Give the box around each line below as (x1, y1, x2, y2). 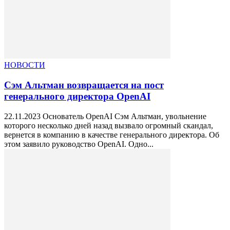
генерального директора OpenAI (4, 90, 150, 102)
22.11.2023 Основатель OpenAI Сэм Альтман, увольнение (4, 111, 206, 121)
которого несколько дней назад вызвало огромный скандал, (4, 121, 213, 130)
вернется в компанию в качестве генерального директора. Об (4, 130, 219, 139)
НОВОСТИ (4, 61, 45, 70)
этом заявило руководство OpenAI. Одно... (4, 139, 154, 148)
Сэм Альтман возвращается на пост (4, 79, 164, 90)
